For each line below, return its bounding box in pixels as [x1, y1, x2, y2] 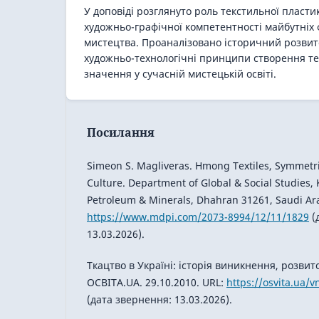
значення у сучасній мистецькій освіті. [84, 66, 276, 80]
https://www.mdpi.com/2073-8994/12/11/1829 [87, 209, 309, 224]
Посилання [87, 124, 155, 140]
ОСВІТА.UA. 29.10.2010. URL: [87, 275, 226, 289]
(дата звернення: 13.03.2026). [87, 292, 232, 306]
